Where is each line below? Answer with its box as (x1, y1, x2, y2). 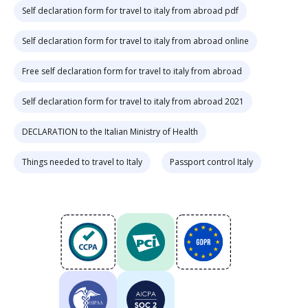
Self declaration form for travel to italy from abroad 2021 (22, 96, 244, 107)
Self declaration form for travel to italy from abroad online (22, 35, 249, 47)
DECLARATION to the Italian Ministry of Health (22, 126, 198, 137)
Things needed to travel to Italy (22, 156, 142, 168)
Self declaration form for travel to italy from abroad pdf (22, 5, 239, 16)
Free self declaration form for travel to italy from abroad (22, 65, 242, 77)
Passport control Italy (170, 156, 253, 168)
